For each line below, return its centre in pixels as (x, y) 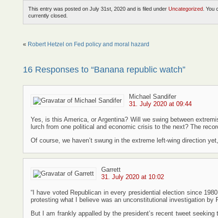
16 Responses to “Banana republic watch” (104, 70)
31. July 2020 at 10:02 (133, 177)
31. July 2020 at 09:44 (160, 104)
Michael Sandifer (153, 97)
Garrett (111, 170)
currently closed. (48, 16)
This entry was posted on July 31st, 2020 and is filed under (98, 9)
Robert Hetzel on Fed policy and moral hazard (89, 44)
